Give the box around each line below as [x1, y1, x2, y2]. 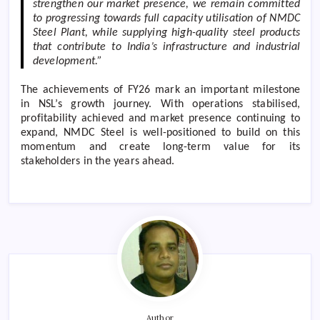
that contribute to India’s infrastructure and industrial [32, 41, 301, 54]
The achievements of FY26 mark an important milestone [21, 84, 301, 96]
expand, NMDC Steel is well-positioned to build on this [21, 127, 301, 139]
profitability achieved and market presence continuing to [21, 113, 301, 125]
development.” [32, 56, 103, 68]
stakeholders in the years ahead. [21, 156, 175, 168]
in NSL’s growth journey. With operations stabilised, [21, 99, 301, 111]
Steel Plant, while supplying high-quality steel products [32, 27, 301, 39]
